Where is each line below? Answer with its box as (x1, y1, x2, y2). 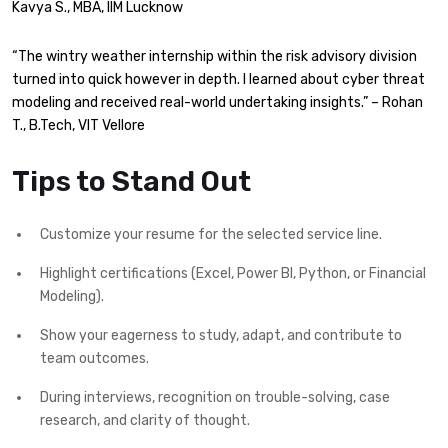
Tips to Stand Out (12, 164, 251, 198)
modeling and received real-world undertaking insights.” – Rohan (12, 94, 423, 112)
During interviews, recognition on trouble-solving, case (40, 388, 390, 406)
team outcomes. (40, 349, 149, 367)
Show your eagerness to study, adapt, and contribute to (40, 326, 402, 344)
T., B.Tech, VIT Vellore (12, 117, 145, 135)
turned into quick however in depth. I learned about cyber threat (12, 71, 425, 89)
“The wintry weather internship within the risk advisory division (12, 48, 417, 66)
